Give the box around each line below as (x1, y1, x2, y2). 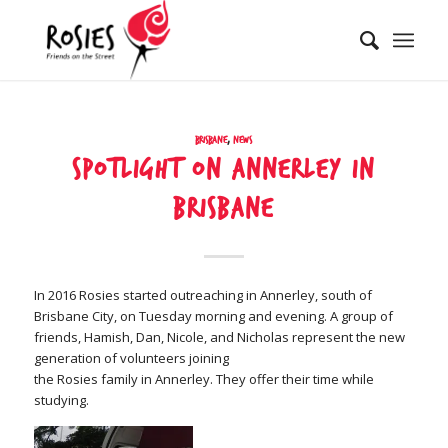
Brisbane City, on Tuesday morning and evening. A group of (33, 307, 393, 326)
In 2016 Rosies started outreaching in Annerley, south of (33, 286, 372, 305)
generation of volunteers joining (33, 349, 229, 368)
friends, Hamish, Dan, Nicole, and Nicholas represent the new (33, 328, 405, 347)
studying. (33, 391, 89, 410)
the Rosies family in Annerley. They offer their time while (33, 370, 374, 389)
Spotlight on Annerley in (72, 154, 376, 186)
